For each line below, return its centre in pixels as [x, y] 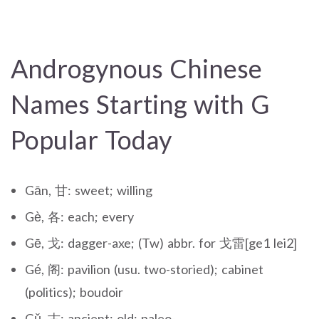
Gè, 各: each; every [79, 216]
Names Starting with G [140, 104]
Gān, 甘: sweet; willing [89, 190]
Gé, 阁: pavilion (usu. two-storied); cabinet [144, 269]
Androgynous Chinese [136, 68]
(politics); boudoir [74, 292]
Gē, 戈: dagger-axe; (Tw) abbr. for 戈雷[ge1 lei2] [161, 242]
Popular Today [91, 139]
